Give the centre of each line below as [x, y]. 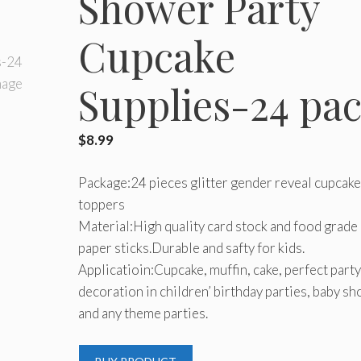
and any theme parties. [143, 313]
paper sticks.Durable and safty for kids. [191, 247]
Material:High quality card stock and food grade [218, 226]
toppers [101, 204]
